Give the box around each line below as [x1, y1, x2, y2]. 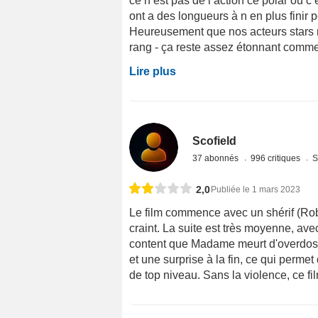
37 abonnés [192, 153, 241, 163]
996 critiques [251, 153, 303, 163]
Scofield [192, 134, 237, 147]
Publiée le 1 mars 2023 [211, 184, 300, 194]
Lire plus [129, 65, 176, 77]
